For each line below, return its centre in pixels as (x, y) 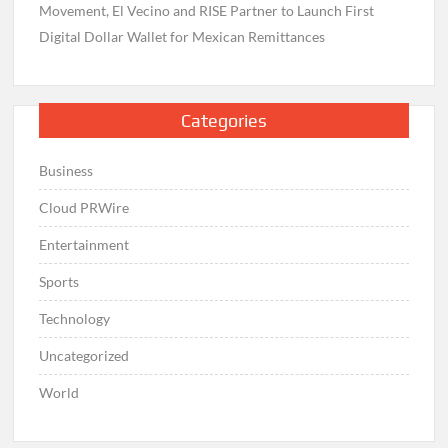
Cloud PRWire (84, 207)
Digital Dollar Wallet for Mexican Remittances (182, 36)
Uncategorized (84, 355)
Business (66, 170)
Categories (223, 120)
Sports (59, 281)
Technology (75, 318)
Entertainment (84, 244)
